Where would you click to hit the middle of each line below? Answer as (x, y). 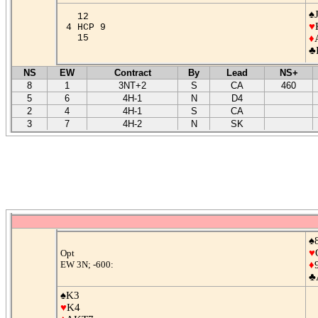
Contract (132, 72)
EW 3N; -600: (87, 264)
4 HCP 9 (89, 27)
